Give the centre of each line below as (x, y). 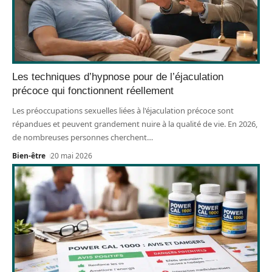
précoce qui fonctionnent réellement (93, 90)
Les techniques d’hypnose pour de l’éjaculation (118, 76)
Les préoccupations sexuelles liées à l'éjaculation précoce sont (123, 110)
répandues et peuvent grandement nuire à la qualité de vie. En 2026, (135, 124)
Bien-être (29, 155)
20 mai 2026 (72, 155)
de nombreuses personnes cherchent (80, 137)
